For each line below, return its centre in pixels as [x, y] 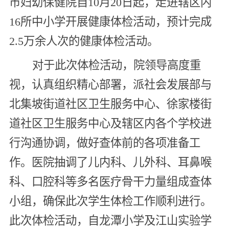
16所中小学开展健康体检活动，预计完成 [110, 21]
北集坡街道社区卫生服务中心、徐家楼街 [110, 104]
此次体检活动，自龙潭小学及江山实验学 [110, 220]
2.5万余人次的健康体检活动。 [84, 41]
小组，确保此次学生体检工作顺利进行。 [110, 201]
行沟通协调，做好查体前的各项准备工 [105, 143]
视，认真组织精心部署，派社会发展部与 [110, 84]
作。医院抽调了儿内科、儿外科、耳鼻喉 [110, 162]
